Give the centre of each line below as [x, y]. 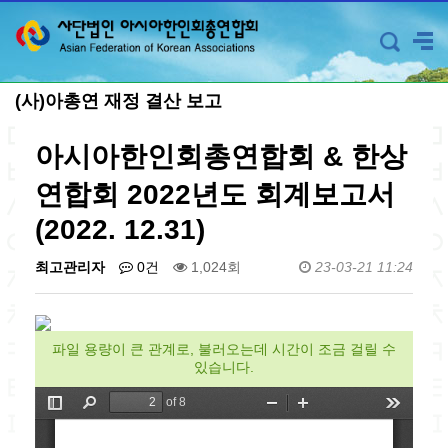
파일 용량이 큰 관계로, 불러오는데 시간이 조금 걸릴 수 [224, 349]
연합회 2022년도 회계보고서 [215, 194]
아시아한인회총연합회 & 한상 [221, 156]
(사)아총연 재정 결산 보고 [118, 101]
